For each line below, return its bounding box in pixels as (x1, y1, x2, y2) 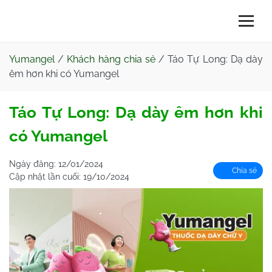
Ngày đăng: (9, 159, 58, 169)
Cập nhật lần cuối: (9, 172, 83, 182)
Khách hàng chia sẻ (67, 53, 155, 65)
